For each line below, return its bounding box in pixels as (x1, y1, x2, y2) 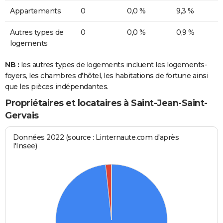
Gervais (5, 110, 39, 121)
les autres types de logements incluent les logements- (19, 60, 207, 70)
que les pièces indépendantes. (5, 82, 109, 92)
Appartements (10, 6, 61, 16)
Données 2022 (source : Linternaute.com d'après (13, 132, 179, 142)
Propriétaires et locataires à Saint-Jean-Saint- (5, 98, 208, 109)
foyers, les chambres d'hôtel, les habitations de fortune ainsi (5, 71, 208, 81)
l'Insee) (13, 141, 37, 150)
